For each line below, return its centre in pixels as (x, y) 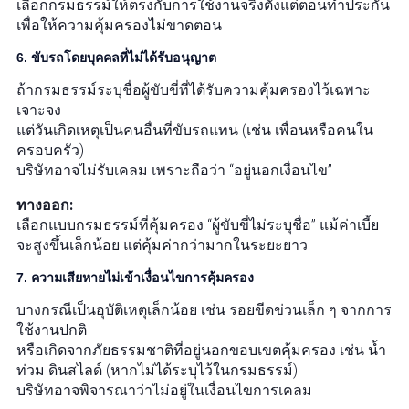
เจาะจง (39, 110)
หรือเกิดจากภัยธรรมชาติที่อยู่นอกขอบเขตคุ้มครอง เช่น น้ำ (201, 350)
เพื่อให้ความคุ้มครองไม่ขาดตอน (119, 25)
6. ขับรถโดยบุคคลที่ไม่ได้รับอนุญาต (116, 58)
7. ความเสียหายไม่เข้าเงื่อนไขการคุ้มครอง (135, 278)
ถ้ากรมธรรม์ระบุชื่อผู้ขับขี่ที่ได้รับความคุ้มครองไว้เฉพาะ (194, 90)
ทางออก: (45, 205)
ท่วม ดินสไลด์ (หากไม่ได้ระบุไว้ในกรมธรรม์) (157, 370)
